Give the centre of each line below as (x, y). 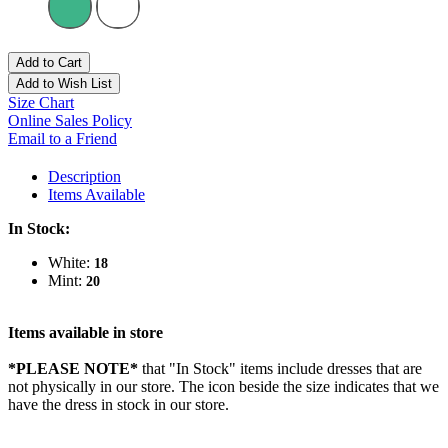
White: (71, 263)
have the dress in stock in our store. (118, 405)
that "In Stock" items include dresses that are (280, 369)
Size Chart (41, 103)
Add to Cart (49, 63)
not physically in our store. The (108, 387)
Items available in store (85, 333)
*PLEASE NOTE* (73, 369)
